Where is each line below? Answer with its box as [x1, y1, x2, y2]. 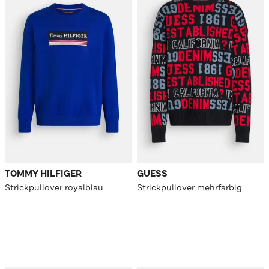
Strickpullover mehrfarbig [137, 182, 242, 193]
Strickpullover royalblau [5, 182, 103, 193]
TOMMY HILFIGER [5, 168, 82, 180]
